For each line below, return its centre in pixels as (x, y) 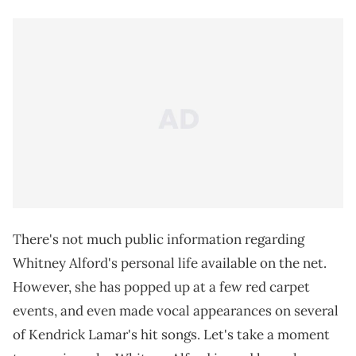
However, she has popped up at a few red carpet (161, 287)
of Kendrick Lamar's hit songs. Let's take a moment (171, 335)
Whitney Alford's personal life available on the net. (170, 263)
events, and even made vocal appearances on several (176, 311)
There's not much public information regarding (159, 240)
